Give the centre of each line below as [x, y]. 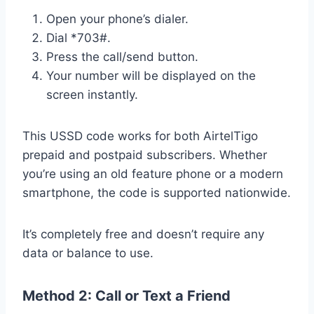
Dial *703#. [78, 38]
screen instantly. [92, 95]
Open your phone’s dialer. [117, 19]
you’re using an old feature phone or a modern [153, 174]
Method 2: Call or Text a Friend [127, 296]
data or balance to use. [88, 253]
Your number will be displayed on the [151, 76]
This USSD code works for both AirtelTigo [140, 136]
